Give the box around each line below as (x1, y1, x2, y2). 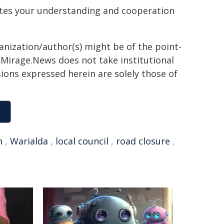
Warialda (10, 135, 48, 147)
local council (55, 135, 108, 147)
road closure (116, 135, 170, 147)
